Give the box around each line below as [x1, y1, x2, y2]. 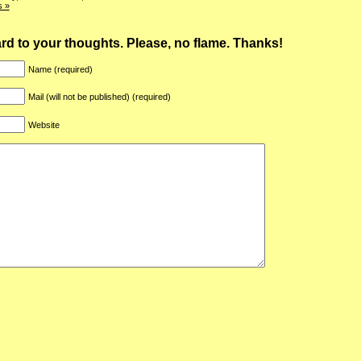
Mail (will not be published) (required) [28, 92, 171, 102]
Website [28, 119, 60, 130]
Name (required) [28, 64, 93, 75]
